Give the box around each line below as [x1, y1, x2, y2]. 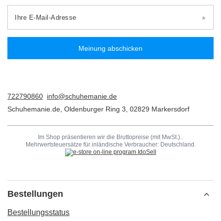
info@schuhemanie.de [47, 92, 117, 101]
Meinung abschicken [78, 44, 143, 52]
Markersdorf [149, 105, 189, 113]
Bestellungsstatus [7, 208, 70, 217]
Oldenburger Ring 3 [64, 105, 126, 113]
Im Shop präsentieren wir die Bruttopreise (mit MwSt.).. [38, 134, 183, 141]
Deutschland [160, 141, 194, 148]
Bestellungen [7, 189, 63, 199]
